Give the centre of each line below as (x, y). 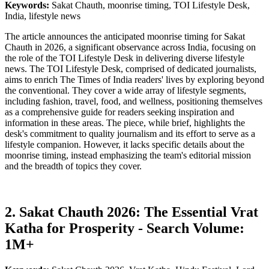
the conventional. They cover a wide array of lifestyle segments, (125, 90)
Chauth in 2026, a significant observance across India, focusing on (130, 47)
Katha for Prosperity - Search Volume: (125, 228)
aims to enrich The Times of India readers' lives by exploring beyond (134, 79)
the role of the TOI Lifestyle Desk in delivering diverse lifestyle (125, 58)
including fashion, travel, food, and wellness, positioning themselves (134, 101)
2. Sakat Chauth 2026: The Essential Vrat (131, 212)
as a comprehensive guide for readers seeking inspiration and (119, 112)
